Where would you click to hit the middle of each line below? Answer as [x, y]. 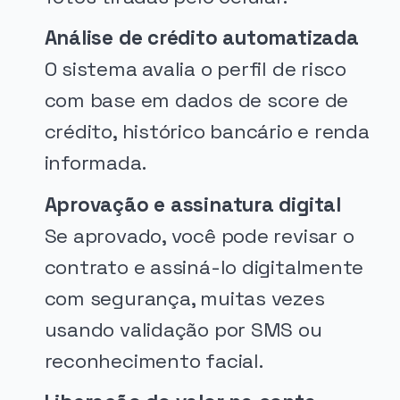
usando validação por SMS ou [183, 329]
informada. [95, 163]
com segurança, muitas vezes [184, 298]
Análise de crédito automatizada [201, 38]
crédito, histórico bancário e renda [207, 132]
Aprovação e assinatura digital [192, 204]
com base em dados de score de [196, 101]
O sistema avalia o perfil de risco [195, 70]
